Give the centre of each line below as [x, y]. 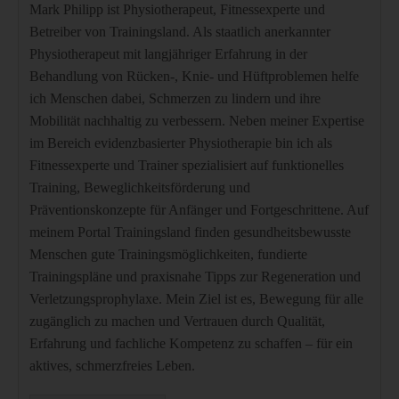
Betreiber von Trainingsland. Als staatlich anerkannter [180, 32]
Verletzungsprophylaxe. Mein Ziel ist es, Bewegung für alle [196, 299]
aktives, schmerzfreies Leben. [112, 366]
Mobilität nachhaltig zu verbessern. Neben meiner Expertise [197, 121]
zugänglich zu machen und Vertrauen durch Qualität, [177, 322]
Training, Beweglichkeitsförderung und [140, 188]
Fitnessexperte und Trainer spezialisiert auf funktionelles [187, 166]
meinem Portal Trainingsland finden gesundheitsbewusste [190, 232]
